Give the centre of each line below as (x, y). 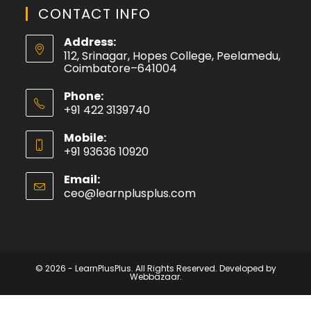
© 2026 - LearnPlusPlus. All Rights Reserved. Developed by (155, 269)
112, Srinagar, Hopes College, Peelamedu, (173, 56)
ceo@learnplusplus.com (130, 194)
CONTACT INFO (95, 14)
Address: (90, 42)
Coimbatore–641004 (121, 69)
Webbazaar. (155, 277)
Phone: (84, 96)
